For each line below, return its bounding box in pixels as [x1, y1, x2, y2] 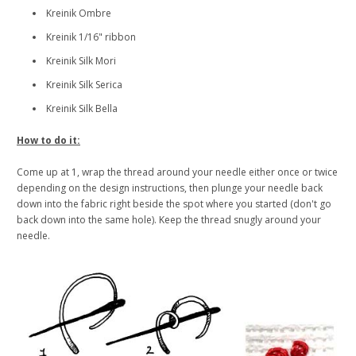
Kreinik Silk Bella [46, 102, 118, 116]
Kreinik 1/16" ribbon [46, 30, 136, 44]
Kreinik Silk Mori [46, 54, 116, 68]
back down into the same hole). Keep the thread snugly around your [17, 213, 321, 227]
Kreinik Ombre [46, 6, 111, 21]
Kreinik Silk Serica [46, 78, 122, 92]
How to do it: [17, 133, 80, 148]
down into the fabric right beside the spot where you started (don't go [17, 197, 331, 211]
